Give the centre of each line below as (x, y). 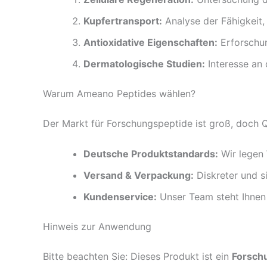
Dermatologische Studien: (144, 63)
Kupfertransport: (123, 21)
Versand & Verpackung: (139, 176)
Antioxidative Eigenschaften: (150, 42)
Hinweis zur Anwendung (97, 227)
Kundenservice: (120, 197)
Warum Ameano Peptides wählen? (119, 93)
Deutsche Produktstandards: (151, 154)
